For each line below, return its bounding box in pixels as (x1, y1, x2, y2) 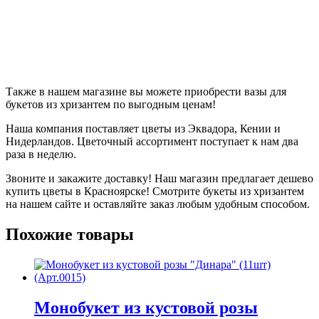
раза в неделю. (6, 148, 76, 161)
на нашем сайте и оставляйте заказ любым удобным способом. (6, 198, 310, 211)
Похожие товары (6, 225, 134, 244)
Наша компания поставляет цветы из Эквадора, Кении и (6, 122, 281, 135)
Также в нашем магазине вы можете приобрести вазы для (6, 85, 286, 98)
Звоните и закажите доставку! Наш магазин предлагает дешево (6, 172, 313, 185)
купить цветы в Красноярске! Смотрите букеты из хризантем (6, 185, 304, 198)
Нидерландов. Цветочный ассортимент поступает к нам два (6, 135, 298, 148)
